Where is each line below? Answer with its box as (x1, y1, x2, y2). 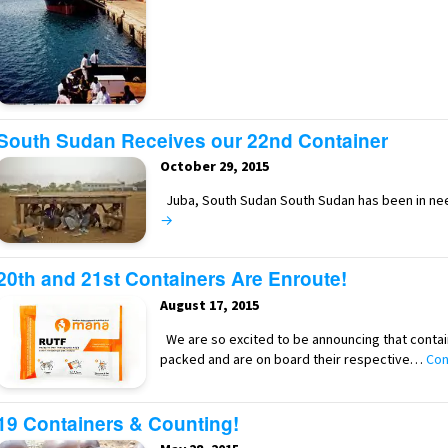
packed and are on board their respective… (160, 349, 423, 370)
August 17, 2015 (160, 295, 259, 316)
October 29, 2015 (160, 157, 269, 178)
